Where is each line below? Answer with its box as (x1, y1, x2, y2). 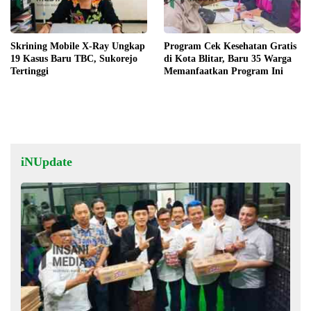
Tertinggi (10, 66, 49, 77)
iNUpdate (21, 155, 72, 169)
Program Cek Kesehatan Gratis (164, 41, 296, 52)
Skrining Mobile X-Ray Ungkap (10, 41, 145, 52)
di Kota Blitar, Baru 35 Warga (164, 53, 292, 65)
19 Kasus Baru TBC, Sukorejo (10, 53, 137, 65)
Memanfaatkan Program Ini (164, 66, 283, 77)
